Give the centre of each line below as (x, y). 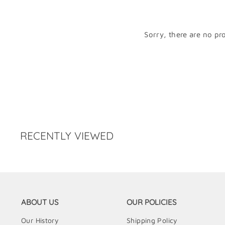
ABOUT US (40, 202)
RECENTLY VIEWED (67, 136)
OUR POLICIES (151, 202)
